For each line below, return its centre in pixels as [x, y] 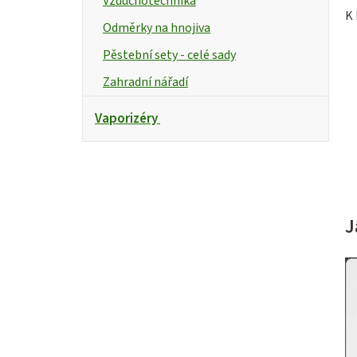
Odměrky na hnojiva [157, 27]
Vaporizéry [126, 118]
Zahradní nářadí [145, 82]
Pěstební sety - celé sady [169, 55]
